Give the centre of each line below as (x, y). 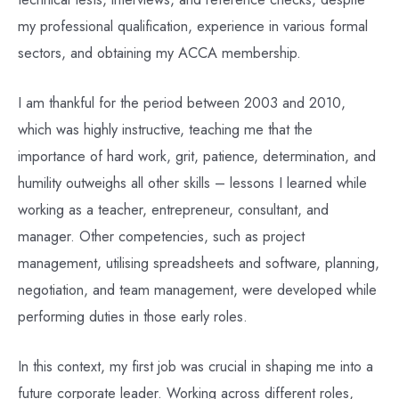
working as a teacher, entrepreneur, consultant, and (173, 210)
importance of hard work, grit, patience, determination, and (197, 156)
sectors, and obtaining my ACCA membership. (159, 52)
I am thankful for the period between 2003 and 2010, (182, 103)
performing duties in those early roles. (133, 317)
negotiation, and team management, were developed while (197, 290)
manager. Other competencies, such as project (161, 236)
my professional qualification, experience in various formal (193, 25)
